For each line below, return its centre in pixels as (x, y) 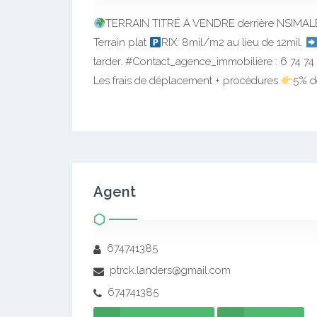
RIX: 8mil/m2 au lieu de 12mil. (234, 43)
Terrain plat (121, 43)
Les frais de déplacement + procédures (187, 81)
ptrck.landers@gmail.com (169, 271)
